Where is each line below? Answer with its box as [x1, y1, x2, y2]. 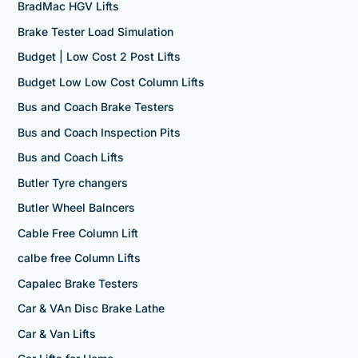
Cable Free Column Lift [17, 225, 138, 240]
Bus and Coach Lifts [17, 150, 124, 165]
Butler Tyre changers [17, 175, 128, 189]
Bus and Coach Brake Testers [17, 100, 174, 114]
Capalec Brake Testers [17, 276, 138, 290]
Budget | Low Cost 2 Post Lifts [17, 50, 181, 64]
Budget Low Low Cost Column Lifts [17, 74, 205, 89]
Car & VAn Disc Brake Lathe [17, 301, 165, 316]
